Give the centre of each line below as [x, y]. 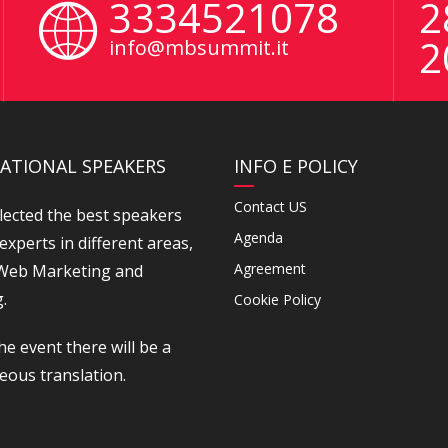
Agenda [258, 237]
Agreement [270, 268]
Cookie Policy [277, 299]
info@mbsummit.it [199, 47]
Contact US [270, 206]
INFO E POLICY [296, 166]
